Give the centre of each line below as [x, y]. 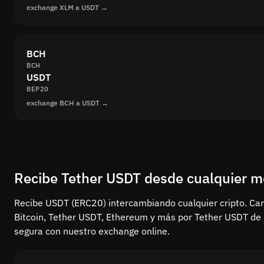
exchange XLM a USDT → [67, 7]
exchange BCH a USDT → [67, 103]
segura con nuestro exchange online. [92, 231]
